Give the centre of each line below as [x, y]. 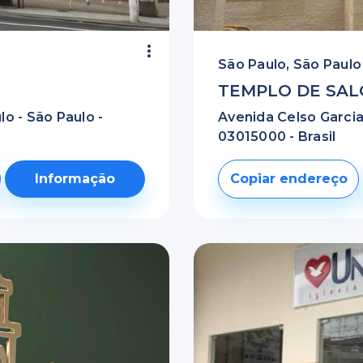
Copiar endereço [288, 179]
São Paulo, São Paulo [290, 64]
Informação [75, 179]
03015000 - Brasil [277, 137]
